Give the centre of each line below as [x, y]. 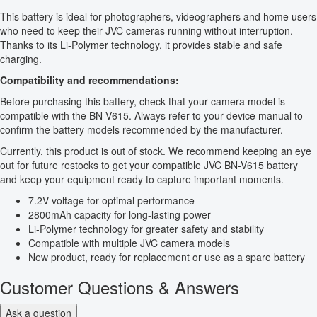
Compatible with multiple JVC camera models [129, 243]
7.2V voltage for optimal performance [111, 201]
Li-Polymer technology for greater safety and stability [146, 229]
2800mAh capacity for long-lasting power [120, 215]
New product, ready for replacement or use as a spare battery [167, 257]
